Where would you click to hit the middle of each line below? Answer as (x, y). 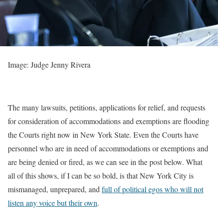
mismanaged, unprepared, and (55, 189)
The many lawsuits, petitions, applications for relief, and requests (107, 107)
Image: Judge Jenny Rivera (49, 64)
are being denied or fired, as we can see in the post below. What (105, 162)
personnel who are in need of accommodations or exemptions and (108, 148)
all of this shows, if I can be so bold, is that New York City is (101, 175)
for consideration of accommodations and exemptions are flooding (109, 121)
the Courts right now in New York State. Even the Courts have (103, 134)
